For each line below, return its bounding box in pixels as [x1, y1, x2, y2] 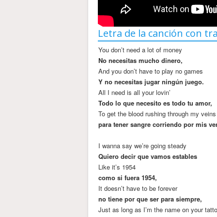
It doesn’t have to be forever [98, 183, 178, 193]
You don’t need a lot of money [98, 45, 183, 54]
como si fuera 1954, [98, 172, 157, 182]
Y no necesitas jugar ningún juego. [98, 77, 204, 86]
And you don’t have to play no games [98, 66, 203, 76]
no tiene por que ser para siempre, [98, 194, 202, 203]
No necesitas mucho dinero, [98, 55, 183, 65]
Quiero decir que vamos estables [98, 151, 198, 161]
